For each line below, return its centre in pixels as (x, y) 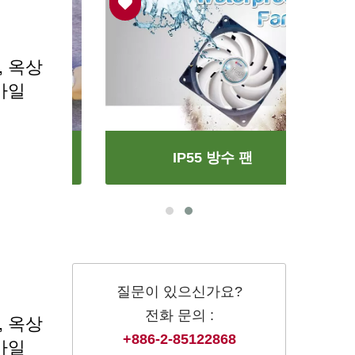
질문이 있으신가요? (179, 291)
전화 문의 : (179, 315)
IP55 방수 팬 (179, 157)
